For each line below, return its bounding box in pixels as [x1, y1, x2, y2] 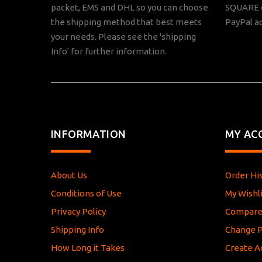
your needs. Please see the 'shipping [51, 32, 196, 42]
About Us [51, 170, 87, 180]
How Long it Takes [51, 242, 125, 253]
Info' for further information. [51, 46, 167, 57]
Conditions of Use [51, 188, 122, 198]
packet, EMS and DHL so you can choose [51, 2, 208, 13]
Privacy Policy [51, 206, 106, 216]
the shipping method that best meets [51, 17, 202, 27]
